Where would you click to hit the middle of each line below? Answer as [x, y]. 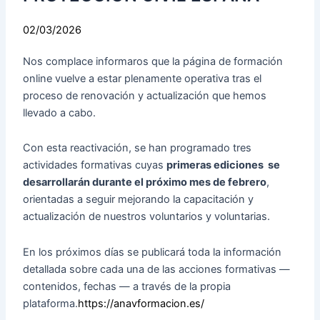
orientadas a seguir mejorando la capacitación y [139, 200]
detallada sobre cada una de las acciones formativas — [157, 269]
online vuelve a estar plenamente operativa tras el [142, 78]
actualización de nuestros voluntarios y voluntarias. [147, 217]
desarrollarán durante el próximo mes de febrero [145, 182]
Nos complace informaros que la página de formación [153, 61]
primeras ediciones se [224, 165]
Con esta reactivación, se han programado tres [137, 148]
